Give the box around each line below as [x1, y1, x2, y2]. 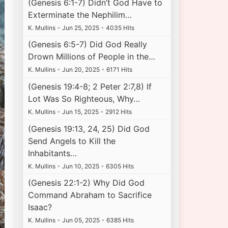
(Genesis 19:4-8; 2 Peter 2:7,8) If [28, 81, 152, 92]
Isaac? [28, 202, 52, 213]
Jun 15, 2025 [61, 107, 101, 116]
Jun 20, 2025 [61, 66, 102, 74]
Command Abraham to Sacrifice [28, 190, 152, 201]
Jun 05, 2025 [61, 216, 102, 224]
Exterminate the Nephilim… [28, 9, 132, 20]
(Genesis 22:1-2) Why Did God [28, 178, 145, 188]
